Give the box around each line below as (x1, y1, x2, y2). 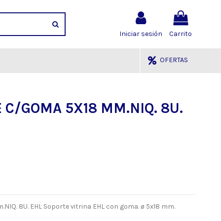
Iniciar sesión (119, 29, 162, 38)
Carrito (169, 29, 192, 38)
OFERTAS (158, 56, 188, 65)
